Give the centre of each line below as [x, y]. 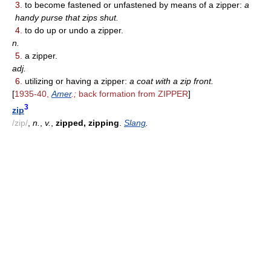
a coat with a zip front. [171, 81]
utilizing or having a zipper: [76, 81]
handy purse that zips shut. [67, 18]
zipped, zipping [87, 122]
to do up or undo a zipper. [73, 31]
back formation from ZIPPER [132, 94]
